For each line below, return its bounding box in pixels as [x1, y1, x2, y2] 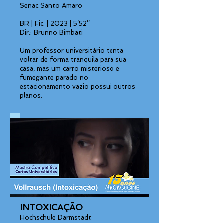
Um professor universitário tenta [20, 47, 123, 54]
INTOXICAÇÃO [20, 202, 83, 212]
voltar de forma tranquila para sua [20, 56, 126, 63]
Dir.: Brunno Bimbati [20, 29, 83, 36]
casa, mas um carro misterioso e [20, 65, 119, 72]
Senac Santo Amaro [20, 2, 82, 9]
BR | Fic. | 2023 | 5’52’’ [20, 20, 90, 27]
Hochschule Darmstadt [20, 214, 91, 221]
